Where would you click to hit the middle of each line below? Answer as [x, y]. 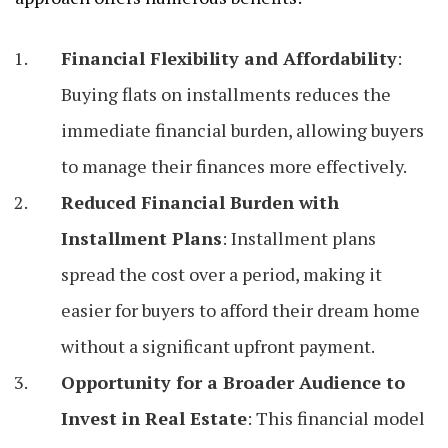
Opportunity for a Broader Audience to [233, 382]
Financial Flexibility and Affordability [229, 58]
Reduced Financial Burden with [200, 202]
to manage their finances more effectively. [234, 166]
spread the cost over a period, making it [221, 274]
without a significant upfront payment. [218, 346]
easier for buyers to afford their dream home [240, 310]
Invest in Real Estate [154, 418]
